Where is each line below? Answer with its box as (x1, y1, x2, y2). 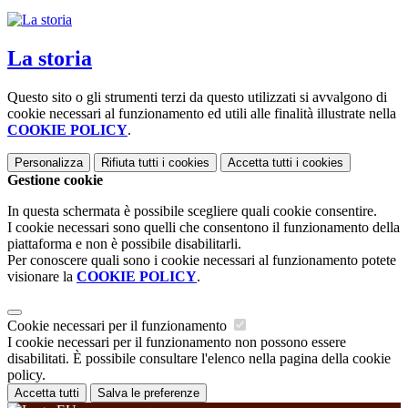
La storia (7, 46, 92, 70)
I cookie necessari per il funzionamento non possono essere (7, 333, 346, 350)
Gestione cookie (7, 171, 103, 188)
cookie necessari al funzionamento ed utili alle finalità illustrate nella (7, 105, 396, 121)
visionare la (7, 268, 76, 284)
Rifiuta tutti (101, 155, 158, 169)
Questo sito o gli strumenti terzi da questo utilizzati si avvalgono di (7, 88, 387, 105)
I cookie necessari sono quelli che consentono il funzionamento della (7, 219, 400, 235)
